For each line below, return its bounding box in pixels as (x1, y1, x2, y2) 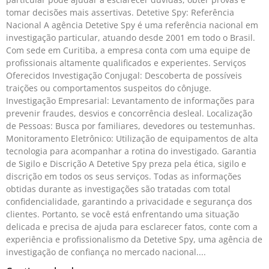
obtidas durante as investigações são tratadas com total (6, 183, 231, 195)
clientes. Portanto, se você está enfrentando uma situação (6, 208, 239, 220)
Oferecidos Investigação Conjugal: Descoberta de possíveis (6, 69, 242, 81)
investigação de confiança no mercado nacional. (6, 246, 199, 258)
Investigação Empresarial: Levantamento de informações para (6, 94, 255, 106)
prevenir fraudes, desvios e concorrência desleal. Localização (6, 107, 252, 119)
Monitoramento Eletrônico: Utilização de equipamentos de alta (6, 132, 258, 144)
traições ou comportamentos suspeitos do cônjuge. (6, 82, 211, 94)
